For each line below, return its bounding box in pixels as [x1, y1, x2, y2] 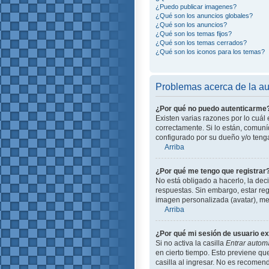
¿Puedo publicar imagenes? [156, 2, 237, 10]
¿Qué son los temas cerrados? [156, 38, 247, 46]
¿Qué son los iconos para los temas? [156, 47, 265, 55]
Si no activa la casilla [156, 238, 226, 247]
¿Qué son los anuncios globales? [156, 11, 253, 19]
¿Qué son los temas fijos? [156, 29, 232, 37]
